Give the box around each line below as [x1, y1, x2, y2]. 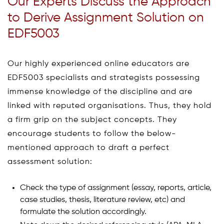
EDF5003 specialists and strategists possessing [7, 73, 200, 82]
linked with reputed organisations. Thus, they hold [7, 101, 211, 110]
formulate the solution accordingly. [20, 207, 146, 216]
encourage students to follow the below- [7, 129, 176, 138]
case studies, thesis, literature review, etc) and [20, 195, 185, 204]
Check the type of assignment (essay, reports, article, [20, 183, 211, 192]
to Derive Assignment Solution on [7, 11, 204, 24]
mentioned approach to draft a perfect [7, 143, 169, 152]
